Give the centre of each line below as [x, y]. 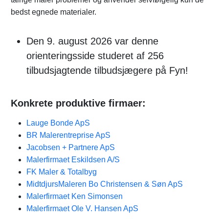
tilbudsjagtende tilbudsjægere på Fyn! [107, 70]
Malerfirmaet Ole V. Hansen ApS [82, 208]
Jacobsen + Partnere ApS [71, 147]
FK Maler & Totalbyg [62, 172]
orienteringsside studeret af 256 [95, 56]
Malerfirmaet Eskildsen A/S [73, 160]
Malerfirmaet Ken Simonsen [75, 196]
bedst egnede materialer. [54, 12]
